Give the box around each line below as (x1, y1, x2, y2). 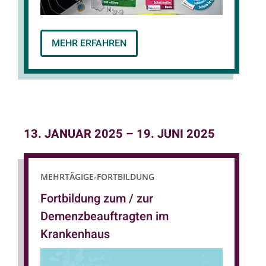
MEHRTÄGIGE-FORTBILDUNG (40, 170, 154, 182)
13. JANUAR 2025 (24, 125, 123, 142)
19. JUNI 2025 (137, 125, 215, 142)
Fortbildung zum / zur (40, 189, 153, 207)
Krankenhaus (40, 225, 110, 243)
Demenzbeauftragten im (40, 207, 169, 225)
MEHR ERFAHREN (52, 36, 126, 50)
